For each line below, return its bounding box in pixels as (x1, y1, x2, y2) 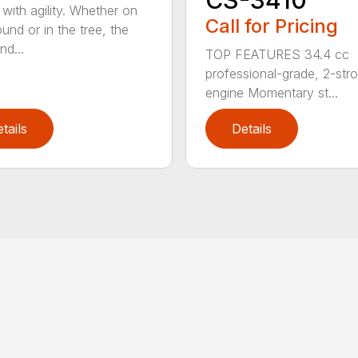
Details (231, 121, 272, 137)
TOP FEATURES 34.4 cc (205, 46, 349, 63)
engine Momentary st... (205, 85, 338, 101)
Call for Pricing (205, 14, 338, 38)
